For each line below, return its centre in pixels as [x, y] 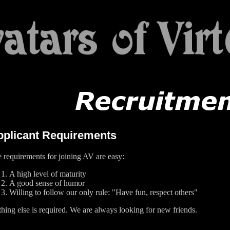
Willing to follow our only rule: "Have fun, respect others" [103, 192]
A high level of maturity [48, 174]
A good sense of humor [47, 183]
